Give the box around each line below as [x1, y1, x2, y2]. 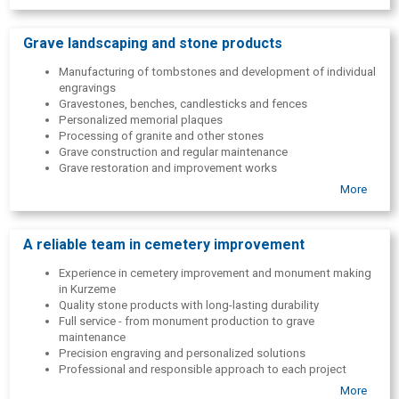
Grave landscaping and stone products [23, 35, 282, 53]
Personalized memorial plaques [59, 113, 223, 127]
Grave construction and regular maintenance [59, 145, 288, 159]
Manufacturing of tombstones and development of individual [59, 65, 376, 79]
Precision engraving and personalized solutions [59, 346, 305, 360]
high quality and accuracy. [23, 199, 156, 214]
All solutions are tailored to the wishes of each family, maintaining [23, 183, 363, 198]
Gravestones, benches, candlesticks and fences [59, 97, 307, 111]
